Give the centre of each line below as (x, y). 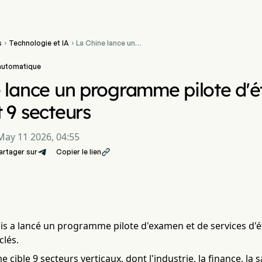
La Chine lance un (106, 43)
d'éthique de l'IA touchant (120, 62)
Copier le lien (79, 152)
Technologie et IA (39, 43)
